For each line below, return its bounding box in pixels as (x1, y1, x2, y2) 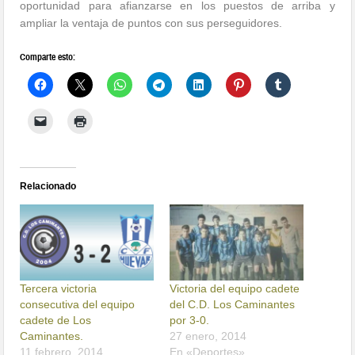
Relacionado (20, 181, 77, 193)
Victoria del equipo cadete (170, 282, 300, 296)
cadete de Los (20, 314, 92, 327)
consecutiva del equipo (20, 298, 136, 311)
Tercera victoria (20, 282, 97, 296)
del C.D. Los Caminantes (170, 298, 295, 311)
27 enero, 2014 (170, 330, 246, 343)
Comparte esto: (20, 52, 76, 63)
